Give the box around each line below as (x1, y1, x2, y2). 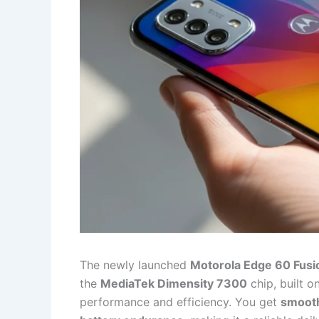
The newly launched (80, 257, 190, 272)
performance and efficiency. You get (80, 294, 281, 309)
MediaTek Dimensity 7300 (100, 276, 247, 291)
